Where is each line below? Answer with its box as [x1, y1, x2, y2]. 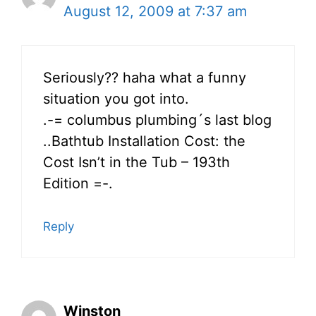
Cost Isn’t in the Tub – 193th [43, 154, 230, 171]
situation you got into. [43, 90, 189, 108]
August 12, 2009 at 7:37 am [63, 3, 247, 20]
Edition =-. [43, 175, 113, 193]
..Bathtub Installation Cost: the [43, 133, 245, 150]
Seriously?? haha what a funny [43, 69, 246, 87]
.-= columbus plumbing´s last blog [43, 111, 272, 129]
